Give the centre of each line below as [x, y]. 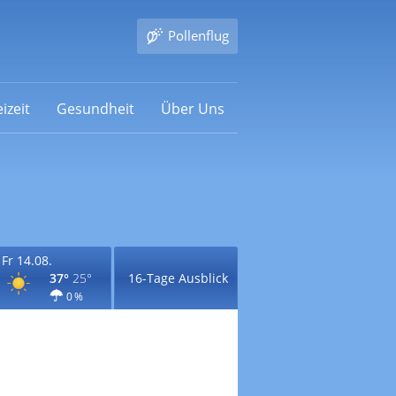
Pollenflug [198, 35]
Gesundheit [95, 108]
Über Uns [192, 108]
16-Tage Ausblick [178, 278]
